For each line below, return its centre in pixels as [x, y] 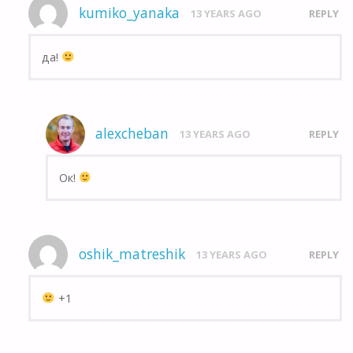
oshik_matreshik [132, 255]
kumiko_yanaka [129, 13]
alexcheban [132, 134]
